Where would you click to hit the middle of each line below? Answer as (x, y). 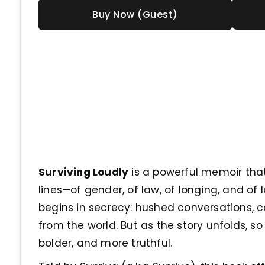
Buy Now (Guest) (135, 14)
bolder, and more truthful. (106, 243)
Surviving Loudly (84, 172)
